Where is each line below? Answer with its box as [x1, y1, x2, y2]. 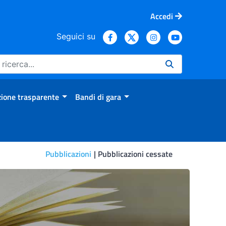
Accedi [150, 10, 173, 22]
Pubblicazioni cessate [95, 148, 173, 160]
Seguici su [56, 31, 95, 41]
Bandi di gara [75, 91, 121, 103]
